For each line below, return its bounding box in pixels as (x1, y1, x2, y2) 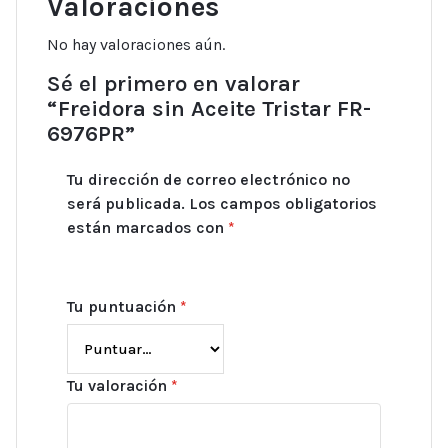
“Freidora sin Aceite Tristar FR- (47, 95, 371, 123)
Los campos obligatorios (189, 194, 377, 214)
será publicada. (67, 194, 185, 214)
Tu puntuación (67, 297, 180, 317)
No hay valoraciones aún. (47, 35, 225, 55)
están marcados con (67, 218, 228, 238)
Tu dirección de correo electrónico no (67, 170, 350, 190)
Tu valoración (67, 376, 171, 396)
